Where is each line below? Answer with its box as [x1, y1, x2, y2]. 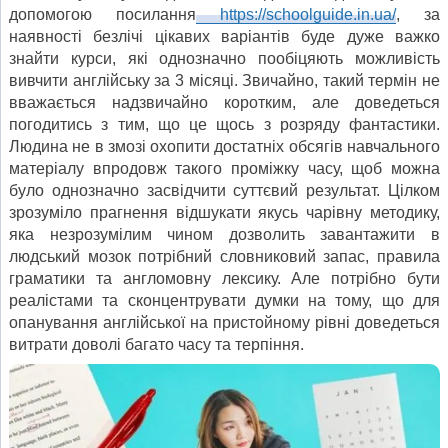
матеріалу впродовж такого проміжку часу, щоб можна [9, 160, 440, 178]
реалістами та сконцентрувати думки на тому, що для [9, 292, 440, 310]
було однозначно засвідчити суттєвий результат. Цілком [9, 182, 440, 200]
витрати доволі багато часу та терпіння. [9, 336, 304, 354]
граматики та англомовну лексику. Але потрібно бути [9, 270, 440, 288]
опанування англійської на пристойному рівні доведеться [9, 314, 440, 332]
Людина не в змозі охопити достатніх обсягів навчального [9, 138, 440, 156]
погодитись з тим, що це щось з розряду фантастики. [9, 116, 440, 134]
